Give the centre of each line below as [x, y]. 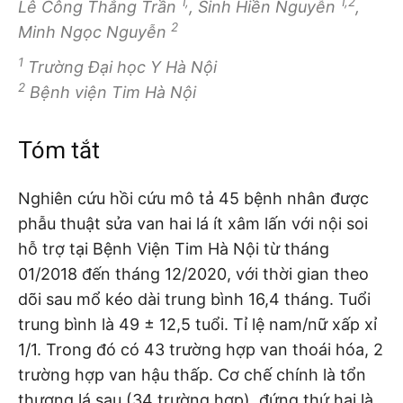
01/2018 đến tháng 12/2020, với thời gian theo [193, 273]
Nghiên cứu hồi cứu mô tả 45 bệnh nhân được [193, 198]
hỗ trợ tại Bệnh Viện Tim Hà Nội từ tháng [174, 248]
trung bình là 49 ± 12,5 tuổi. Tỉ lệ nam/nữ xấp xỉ [197, 324]
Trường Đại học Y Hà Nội [120, 67]
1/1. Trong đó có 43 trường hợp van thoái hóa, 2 [201, 349]
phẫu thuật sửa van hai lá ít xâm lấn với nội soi [193, 223]
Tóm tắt [59, 150]
